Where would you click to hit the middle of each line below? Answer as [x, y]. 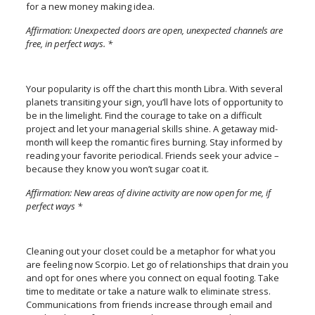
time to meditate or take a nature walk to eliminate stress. [148, 291]
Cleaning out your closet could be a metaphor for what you [150, 251]
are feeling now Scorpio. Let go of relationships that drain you [157, 264]
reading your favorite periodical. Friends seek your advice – [152, 155]
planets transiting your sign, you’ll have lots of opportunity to [154, 102]
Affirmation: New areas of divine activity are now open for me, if [148, 193]
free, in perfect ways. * [69, 44]
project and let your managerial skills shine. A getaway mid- [152, 129]
